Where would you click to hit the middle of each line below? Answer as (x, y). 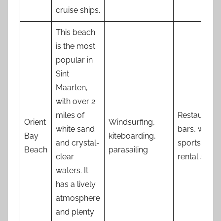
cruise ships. (78, 10)
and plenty (75, 212)
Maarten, (72, 88)
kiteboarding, (132, 136)
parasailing (128, 150)
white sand (75, 129)
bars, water (198, 129)
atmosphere (78, 198)
